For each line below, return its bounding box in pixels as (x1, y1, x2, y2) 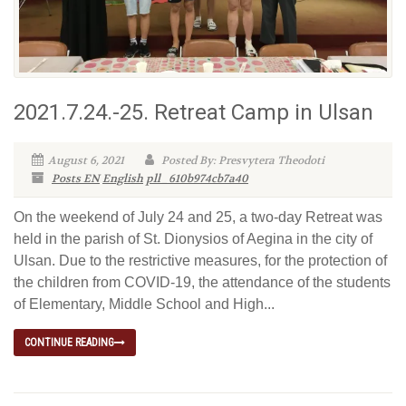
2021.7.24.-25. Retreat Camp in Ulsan (14, 100, 373, 126)
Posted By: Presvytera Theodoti (159, 153, 324, 169)
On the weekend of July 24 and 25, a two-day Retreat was (14, 209, 382, 226)
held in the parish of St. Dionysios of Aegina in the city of (14, 231, 372, 247)
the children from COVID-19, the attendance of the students (14, 275, 391, 291)
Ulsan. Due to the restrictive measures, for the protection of (14, 253, 387, 269)
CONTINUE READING (24, 336, 114, 350)
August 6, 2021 (48, 153, 124, 169)
